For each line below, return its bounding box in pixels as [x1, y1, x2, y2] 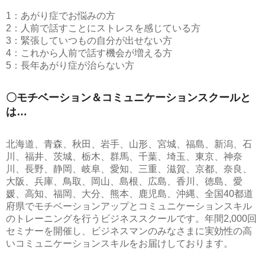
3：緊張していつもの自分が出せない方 [6, 35, 172, 46]
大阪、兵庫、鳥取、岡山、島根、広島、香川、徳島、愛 [6, 176, 243, 186]
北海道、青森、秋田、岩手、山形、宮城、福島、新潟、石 [6, 139, 252, 149]
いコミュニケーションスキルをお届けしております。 [6, 238, 233, 248]
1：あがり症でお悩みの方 [6, 11, 115, 21]
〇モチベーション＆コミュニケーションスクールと [6, 92, 251, 104]
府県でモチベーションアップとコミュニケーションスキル [6, 201, 252, 211]
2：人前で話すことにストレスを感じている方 [6, 23, 201, 33]
